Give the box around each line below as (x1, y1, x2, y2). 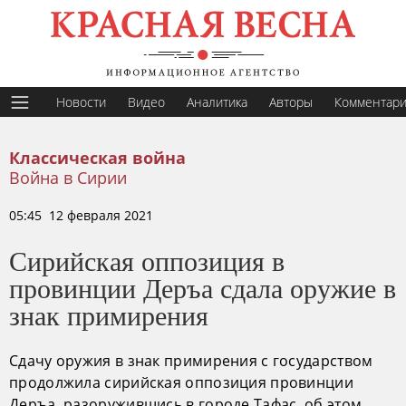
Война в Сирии (9, 167, 127, 188)
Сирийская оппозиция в (9, 242, 285, 278)
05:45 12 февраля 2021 (9, 207, 153, 224)
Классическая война (9, 150, 186, 168)
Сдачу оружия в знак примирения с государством (9, 351, 373, 371)
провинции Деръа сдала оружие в (9, 269, 396, 305)
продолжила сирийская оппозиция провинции (9, 372, 353, 392)
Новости (56, 93, 106, 111)
